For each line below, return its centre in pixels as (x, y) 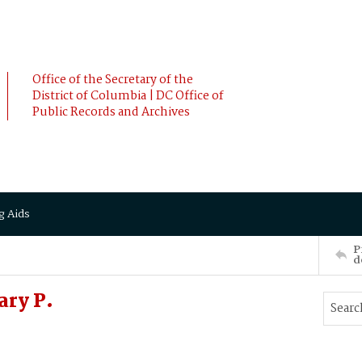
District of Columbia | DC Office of (128, 96)
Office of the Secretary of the (113, 80)
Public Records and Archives (111, 112)
